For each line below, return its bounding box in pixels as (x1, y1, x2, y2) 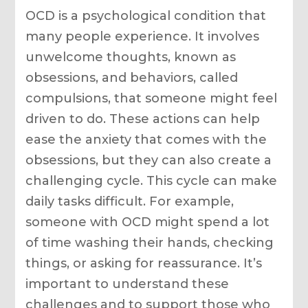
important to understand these (25, 276, 230, 291)
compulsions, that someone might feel (25, 90, 278, 106)
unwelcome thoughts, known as (25, 49, 236, 65)
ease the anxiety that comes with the (25, 131, 267, 147)
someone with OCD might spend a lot (25, 214, 270, 230)
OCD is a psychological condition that (25, 8, 267, 23)
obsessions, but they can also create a (25, 152, 272, 168)
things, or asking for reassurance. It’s (25, 255, 263, 271)
